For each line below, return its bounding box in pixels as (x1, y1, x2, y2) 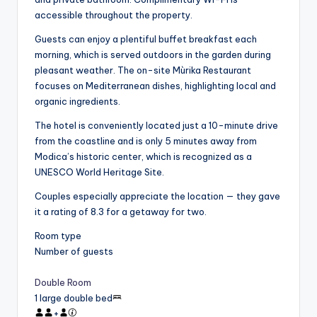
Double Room (35, 276, 91, 288)
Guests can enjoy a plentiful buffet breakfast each (35, 33, 257, 45)
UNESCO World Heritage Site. (35, 166, 164, 178)
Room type (35, 229, 81, 241)
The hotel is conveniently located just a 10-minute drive (35, 119, 278, 131)
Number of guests (35, 245, 113, 257)
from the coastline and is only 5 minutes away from (35, 134, 257, 146)
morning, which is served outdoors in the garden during (35, 48, 271, 60)
